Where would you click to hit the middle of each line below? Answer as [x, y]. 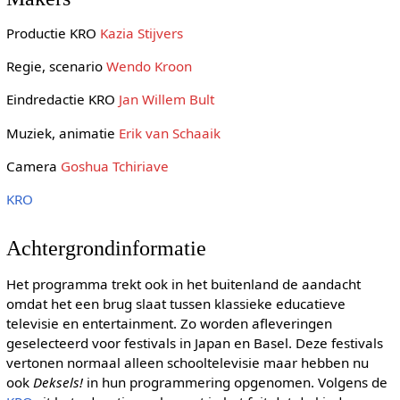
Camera [33, 166]
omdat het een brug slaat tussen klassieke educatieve [175, 303]
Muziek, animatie [62, 133]
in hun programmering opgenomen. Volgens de [235, 382]
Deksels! [58, 382]
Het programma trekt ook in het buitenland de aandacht [183, 283]
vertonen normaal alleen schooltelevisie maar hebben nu [187, 362]
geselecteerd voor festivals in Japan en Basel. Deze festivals [194, 342]
